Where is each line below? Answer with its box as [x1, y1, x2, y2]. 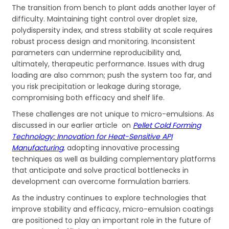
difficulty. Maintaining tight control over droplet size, [12, 13, 198, 24]
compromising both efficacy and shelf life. [12, 92, 165, 103]
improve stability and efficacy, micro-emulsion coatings [12, 203, 214, 214]
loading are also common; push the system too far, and [12, 70, 212, 80]
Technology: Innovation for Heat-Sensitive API [12, 131, 173, 142]
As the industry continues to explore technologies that [12, 192, 207, 203]
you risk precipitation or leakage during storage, [12, 81, 181, 91]
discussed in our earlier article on [12, 120, 133, 130]
